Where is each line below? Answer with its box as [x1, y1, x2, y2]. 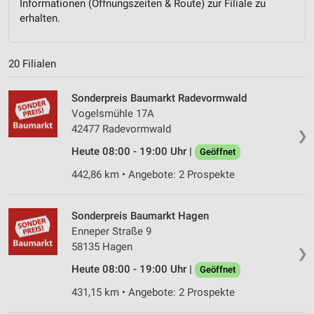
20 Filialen [8, 57, 56, 70]
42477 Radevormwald [71, 122, 171, 135]
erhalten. [20, 12, 60, 25]
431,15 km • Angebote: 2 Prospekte [71, 285, 235, 299]
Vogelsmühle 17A [71, 107, 154, 120]
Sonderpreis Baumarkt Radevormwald [71, 91, 247, 104]
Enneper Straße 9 [71, 224, 151, 238]
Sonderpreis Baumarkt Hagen [71, 209, 209, 222]
